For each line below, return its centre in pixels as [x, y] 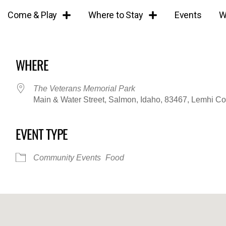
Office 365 [124, 153]
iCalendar [22, 153]
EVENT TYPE [42, 134]
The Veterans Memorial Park [84, 89]
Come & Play [33, 15]
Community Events [67, 158]
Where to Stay [116, 15]
